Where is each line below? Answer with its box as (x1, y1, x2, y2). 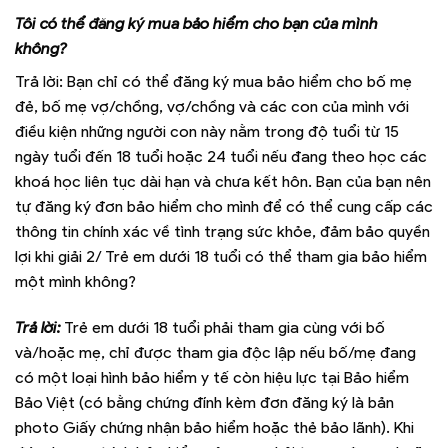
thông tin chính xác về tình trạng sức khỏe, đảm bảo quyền (15, 221, 430, 241)
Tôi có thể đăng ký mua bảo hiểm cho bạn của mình (15, 13, 378, 33)
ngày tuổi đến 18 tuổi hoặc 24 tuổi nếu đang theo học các (15, 146, 427, 166)
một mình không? (15, 271, 136, 291)
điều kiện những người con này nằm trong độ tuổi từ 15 (15, 121, 399, 141)
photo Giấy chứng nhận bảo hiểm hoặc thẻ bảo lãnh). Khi (15, 417, 414, 437)
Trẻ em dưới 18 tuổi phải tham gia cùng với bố (61, 317, 385, 337)
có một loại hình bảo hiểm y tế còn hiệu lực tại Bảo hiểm (15, 367, 409, 387)
